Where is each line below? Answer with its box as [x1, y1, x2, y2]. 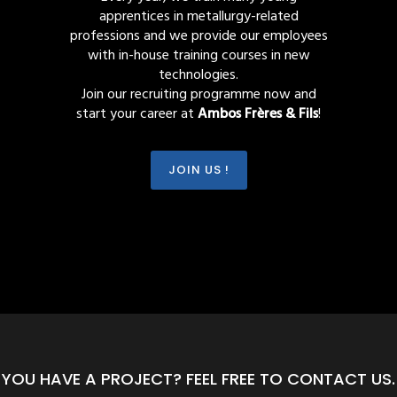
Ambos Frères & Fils [198, 103, 318, 126]
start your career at [76, 103, 198, 126]
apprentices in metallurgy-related [98, 5, 299, 28]
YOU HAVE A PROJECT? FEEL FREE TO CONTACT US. [2, 368, 395, 390]
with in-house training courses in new [87, 44, 310, 67]
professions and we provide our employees [69, 25, 328, 48]
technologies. [159, 64, 238, 87]
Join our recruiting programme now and [81, 83, 316, 106]
